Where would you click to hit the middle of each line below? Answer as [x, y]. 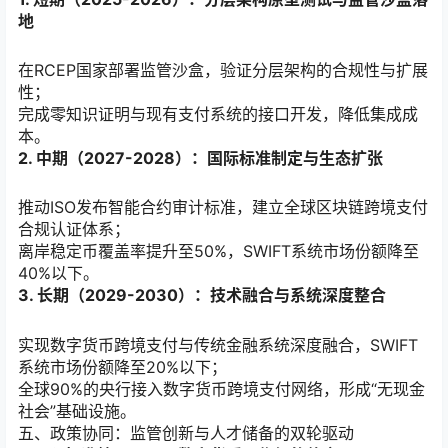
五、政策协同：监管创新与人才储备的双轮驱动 [186, 432]
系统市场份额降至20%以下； [122, 366]
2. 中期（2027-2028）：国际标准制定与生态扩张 [200, 158]
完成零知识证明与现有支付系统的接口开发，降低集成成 [218, 114]
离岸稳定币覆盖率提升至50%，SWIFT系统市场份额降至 [218, 251]
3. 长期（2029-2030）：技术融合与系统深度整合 [202, 295]
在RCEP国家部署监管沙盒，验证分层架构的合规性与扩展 [223, 70]
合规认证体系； [74, 229]
